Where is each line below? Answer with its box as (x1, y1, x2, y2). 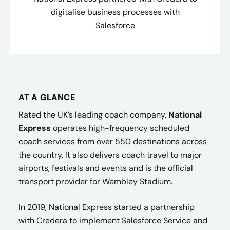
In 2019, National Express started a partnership (18, 202, 195, 213)
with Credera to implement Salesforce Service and (18, 215, 207, 226)
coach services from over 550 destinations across (18, 136, 207, 147)
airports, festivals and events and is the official (18, 163, 193, 174)
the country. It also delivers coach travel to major (18, 149, 202, 160)
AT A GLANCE (18, 92, 75, 103)
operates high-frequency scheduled (51, 123, 189, 133)
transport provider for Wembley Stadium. (18, 176, 172, 187)
